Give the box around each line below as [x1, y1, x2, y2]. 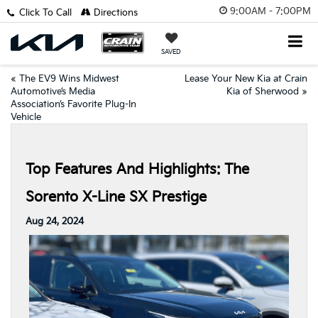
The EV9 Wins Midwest [19, 73, 119, 84]
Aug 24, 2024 [26, 216, 84, 227]
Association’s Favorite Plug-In [11, 99, 136, 110]
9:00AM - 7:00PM [230, 5, 311, 17]
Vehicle [11, 111, 41, 123]
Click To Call [18, 7, 72, 18]
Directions [90, 7, 138, 18]
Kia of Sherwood [226, 86, 299, 97]
